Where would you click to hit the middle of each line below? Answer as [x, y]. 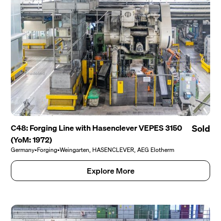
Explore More [110, 170]
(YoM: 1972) [32, 139]
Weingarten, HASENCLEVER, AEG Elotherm [117, 149]
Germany [23, 149]
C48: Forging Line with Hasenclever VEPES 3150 [97, 128]
